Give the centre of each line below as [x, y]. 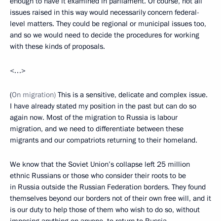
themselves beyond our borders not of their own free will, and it [110, 198]
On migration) [35, 94]
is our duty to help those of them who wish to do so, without [105, 209]
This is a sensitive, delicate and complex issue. [133, 94]
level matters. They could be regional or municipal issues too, [108, 23]
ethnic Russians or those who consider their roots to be [98, 175]
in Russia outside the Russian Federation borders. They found [108, 187]
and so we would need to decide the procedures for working [105, 35]
